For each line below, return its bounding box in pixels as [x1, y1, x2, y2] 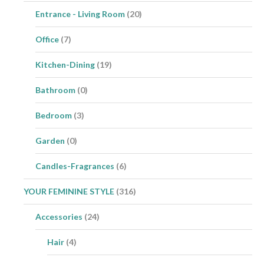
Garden [35, 135, 65, 146]
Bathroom [35, 84, 75, 95]
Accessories [35, 211, 82, 222]
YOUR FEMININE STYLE [24, 186, 114, 196]
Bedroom [35, 110, 72, 120]
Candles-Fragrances [35, 160, 114, 171]
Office [35, 34, 59, 44]
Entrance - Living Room [35, 8, 125, 19]
